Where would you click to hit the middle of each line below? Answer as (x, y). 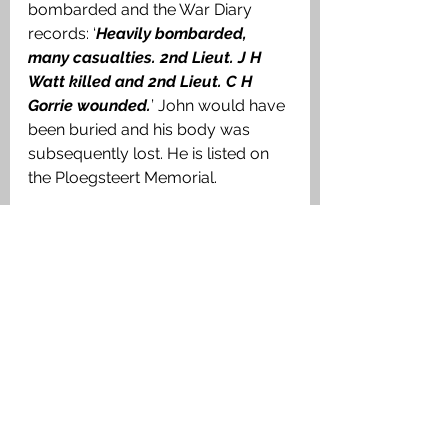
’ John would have (220, 106)
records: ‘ (62, 34)
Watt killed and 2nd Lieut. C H (142, 82)
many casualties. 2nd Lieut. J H (146, 58)
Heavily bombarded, (173, 34)
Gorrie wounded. (89, 106)
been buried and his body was (141, 130)
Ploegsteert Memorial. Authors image (160, 418)
